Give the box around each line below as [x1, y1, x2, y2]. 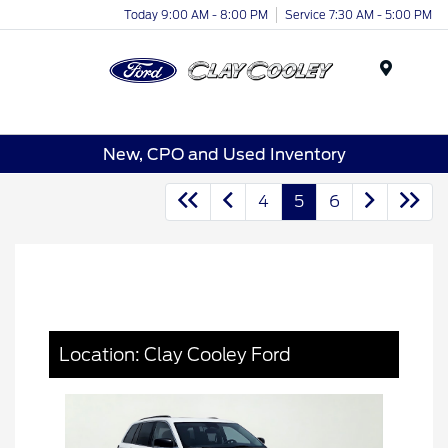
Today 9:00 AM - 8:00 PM [124, 7, 268, 22]
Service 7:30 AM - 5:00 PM [285, 7, 432, 22]
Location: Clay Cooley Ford [59, 344, 291, 366]
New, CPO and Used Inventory [102, 144, 346, 164]
